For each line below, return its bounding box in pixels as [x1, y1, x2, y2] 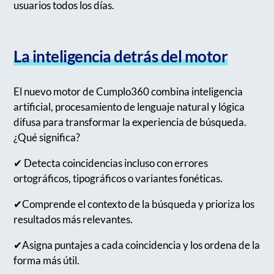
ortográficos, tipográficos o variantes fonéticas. [13, 171, 223, 185]
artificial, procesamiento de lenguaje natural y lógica [13, 100, 245, 113]
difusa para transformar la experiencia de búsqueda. [13, 115, 247, 128]
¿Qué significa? [13, 130, 81, 144]
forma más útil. [13, 253, 80, 267]
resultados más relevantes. [13, 212, 133, 226]
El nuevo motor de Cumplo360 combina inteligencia [13, 84, 243, 98]
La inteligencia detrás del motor [13, 47, 228, 66]
